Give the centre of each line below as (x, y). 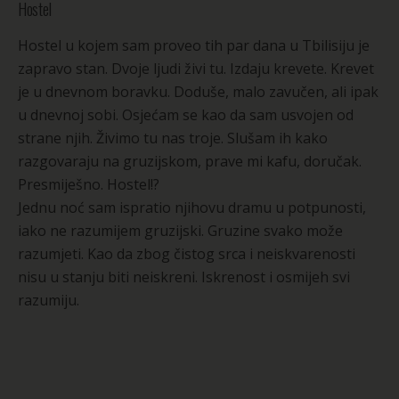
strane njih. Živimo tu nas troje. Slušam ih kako (173, 138)
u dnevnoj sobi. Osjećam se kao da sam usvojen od (186, 114)
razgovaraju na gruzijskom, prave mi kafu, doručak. (190, 161)
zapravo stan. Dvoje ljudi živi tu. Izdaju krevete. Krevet (196, 68)
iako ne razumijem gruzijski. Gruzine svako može (180, 230)
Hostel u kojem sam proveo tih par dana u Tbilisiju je (194, 45)
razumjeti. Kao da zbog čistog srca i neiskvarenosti (187, 253)
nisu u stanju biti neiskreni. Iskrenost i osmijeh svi (184, 277)
